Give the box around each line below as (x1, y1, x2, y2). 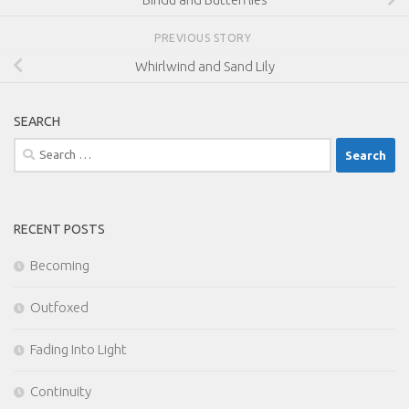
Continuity (30, 383, 91, 400)
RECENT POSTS (14, 222, 105, 237)
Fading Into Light (30, 341, 127, 358)
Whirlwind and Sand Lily (134, 58, 275, 74)
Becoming (30, 257, 89, 274)
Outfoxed (30, 299, 89, 316)
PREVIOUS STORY (154, 32, 255, 45)
